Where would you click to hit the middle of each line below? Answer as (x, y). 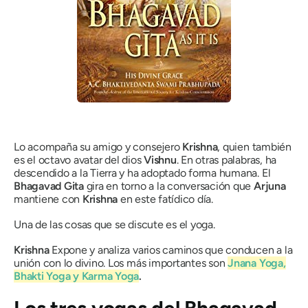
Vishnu (160, 160)
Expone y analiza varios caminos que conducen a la (171, 250)
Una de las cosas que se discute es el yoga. (114, 225)
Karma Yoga (110, 276)
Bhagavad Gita (49, 186)
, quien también (254, 147)
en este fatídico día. (165, 199)
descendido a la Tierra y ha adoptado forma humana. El (142, 173)
